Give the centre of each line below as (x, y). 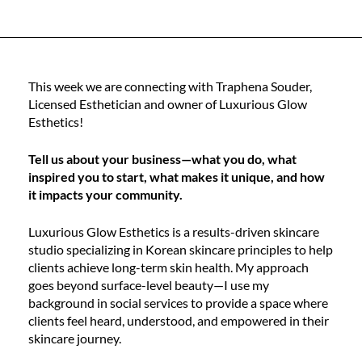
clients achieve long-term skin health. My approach (168, 267)
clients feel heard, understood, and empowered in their (179, 320)
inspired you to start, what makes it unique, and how (177, 177)
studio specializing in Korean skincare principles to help (181, 249)
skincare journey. (75, 338)
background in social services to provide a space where (178, 303)
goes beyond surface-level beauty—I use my (149, 285)
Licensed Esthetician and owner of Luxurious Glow (168, 104)
